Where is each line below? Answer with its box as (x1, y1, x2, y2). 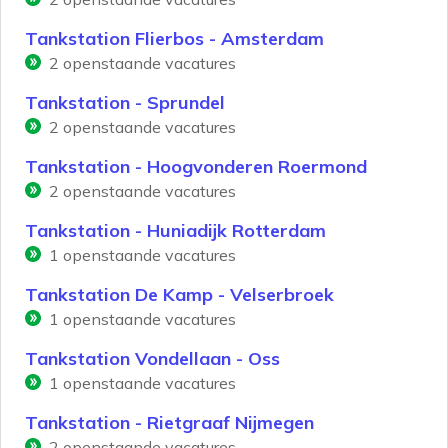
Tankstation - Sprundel (25, 91, 225, 115)
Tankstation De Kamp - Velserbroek (25, 283, 334, 307)
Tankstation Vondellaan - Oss (25, 347, 280, 371)
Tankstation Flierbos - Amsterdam (25, 27, 324, 51)
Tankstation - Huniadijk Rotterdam (25, 219, 326, 243)
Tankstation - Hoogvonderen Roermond (25, 155, 367, 179)
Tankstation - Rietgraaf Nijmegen (25, 411, 314, 435)
